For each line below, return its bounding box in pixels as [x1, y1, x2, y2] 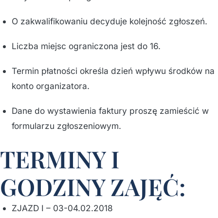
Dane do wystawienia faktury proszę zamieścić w [12, 106, 209, 116]
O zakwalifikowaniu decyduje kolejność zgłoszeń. [12, 16, 207, 26]
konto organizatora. [12, 81, 90, 91]
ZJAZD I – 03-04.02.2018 [12, 203, 113, 213]
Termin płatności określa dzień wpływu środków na [12, 66, 215, 76]
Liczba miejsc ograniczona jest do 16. [12, 41, 161, 51]
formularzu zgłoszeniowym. [12, 121, 121, 131]
